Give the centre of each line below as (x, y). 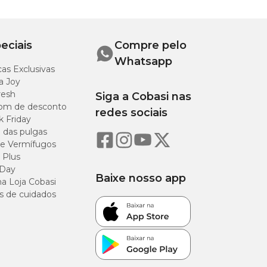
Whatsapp (143, 61)
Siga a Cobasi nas (143, 97)
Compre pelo (150, 45)
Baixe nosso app (141, 178)
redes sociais (131, 113)
